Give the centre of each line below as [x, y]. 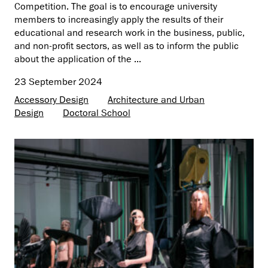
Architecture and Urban [156, 100]
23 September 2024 [58, 82]
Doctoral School [97, 113]
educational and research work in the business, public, [130, 33]
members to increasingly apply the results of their [119, 19]
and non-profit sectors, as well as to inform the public [127, 46]
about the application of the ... [78, 59]
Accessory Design [51, 100]
